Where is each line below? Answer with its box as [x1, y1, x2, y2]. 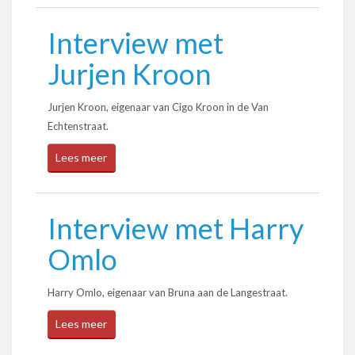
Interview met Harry [48, 211, 303, 246]
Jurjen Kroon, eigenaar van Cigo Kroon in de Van [48, 101, 269, 113]
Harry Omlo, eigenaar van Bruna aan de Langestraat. [48, 286, 288, 299]
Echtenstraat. [48, 120, 109, 132]
